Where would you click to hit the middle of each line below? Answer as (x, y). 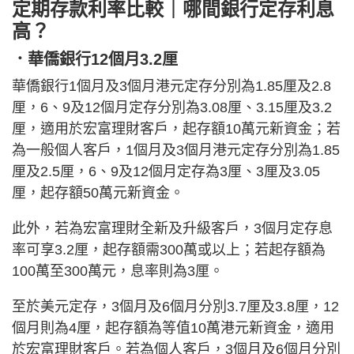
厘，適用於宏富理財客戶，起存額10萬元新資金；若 (176, 128)
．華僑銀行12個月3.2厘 (95, 59)
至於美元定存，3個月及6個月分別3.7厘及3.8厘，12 (175, 306)
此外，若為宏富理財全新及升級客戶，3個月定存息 (172, 228)
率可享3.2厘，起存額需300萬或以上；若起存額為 (169, 249)
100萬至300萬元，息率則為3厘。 (118, 271)
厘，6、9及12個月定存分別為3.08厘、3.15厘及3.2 (172, 107)
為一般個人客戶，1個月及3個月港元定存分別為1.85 (176, 150)
